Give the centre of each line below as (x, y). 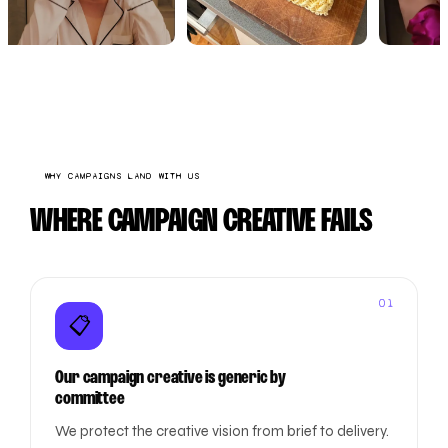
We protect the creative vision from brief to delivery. (222, 431)
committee (90, 399)
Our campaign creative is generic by (171, 378)
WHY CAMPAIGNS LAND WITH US (122, 176)
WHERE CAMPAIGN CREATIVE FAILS (201, 222)
